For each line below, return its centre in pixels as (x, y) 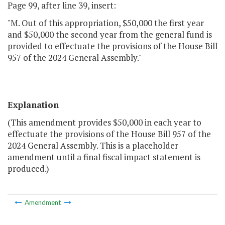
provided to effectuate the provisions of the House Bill (113, 46)
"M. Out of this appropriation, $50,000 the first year (106, 23)
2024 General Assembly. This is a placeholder (93, 146)
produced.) (28, 169)
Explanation (33, 105)
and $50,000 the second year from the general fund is (110, 35)
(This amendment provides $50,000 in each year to (104, 123)
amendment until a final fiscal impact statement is (104, 157)
